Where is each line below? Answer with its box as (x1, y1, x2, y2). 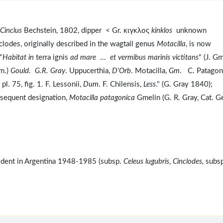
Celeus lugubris (123, 157, 169, 165)
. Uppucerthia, (65, 67, 112, 75)
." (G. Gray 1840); (156, 80, 213, 88)
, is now (186, 40, 211, 48)
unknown (172, 26, 207, 34)
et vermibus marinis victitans (110, 53, 199, 61)
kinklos (151, 26, 172, 34)
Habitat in (2, 53, 34, 61)
